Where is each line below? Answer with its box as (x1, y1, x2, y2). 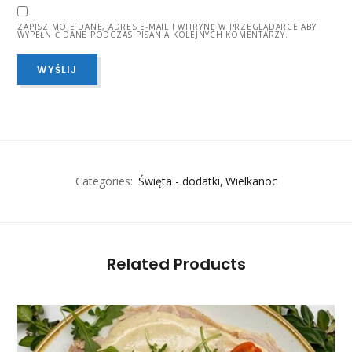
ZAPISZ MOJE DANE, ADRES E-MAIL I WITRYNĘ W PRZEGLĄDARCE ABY (17, 20, 317, 32)
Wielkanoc (225, 174, 277, 189)
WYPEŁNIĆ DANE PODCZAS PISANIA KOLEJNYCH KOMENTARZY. (17, 28, 288, 40)
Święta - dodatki (137, 174, 220, 189)
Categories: (75, 174, 133, 189)
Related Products (106, 253, 246, 276)
